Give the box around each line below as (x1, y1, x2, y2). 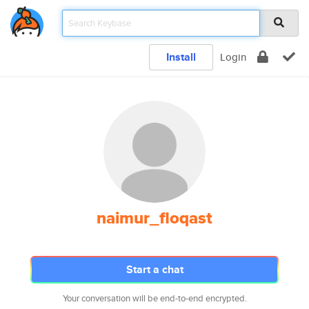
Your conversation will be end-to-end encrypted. (62, 292, 247, 305)
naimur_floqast (97, 206, 212, 230)
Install (166, 49, 196, 65)
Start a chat (126, 261, 183, 277)
